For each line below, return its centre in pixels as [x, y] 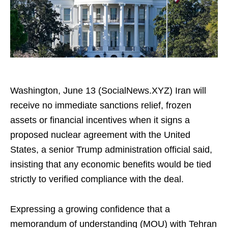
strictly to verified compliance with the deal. [97, 179]
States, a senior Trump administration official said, [111, 150]
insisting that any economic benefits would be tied [111, 164]
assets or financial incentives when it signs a [100, 120]
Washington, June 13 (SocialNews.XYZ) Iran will [108, 91]
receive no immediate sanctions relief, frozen [101, 105]
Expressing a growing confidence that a [90, 209]
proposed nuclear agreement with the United [100, 135]
